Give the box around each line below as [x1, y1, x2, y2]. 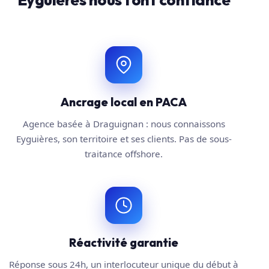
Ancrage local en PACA [61, 94, 187, 109]
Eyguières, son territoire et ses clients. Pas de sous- [16, 132, 232, 145]
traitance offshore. [85, 147, 163, 160]
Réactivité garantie [69, 235, 179, 250]
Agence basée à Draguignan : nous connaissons [22, 117, 225, 130]
